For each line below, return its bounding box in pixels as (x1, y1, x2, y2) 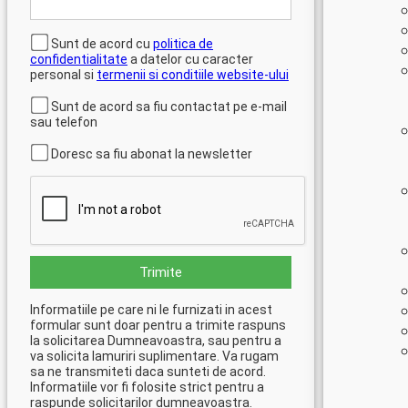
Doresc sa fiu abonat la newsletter (48, 147, 252, 161)
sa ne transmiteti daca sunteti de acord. (30, 364, 266, 379)
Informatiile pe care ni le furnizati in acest (30, 302, 272, 317)
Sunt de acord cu (48, 36, 153, 51)
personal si (30, 67, 97, 82)
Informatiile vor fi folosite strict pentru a (30, 380, 264, 394)
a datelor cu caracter (127, 52, 253, 66)
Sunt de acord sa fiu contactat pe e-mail (48, 99, 287, 114)
